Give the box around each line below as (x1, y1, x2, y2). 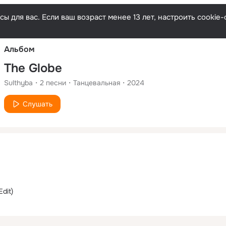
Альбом (4, 43, 35, 54)
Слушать (23, 99, 52, 108)
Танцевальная (73, 78, 120, 87)
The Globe (4, 60, 62, 76)
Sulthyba (4, 78, 33, 87)
